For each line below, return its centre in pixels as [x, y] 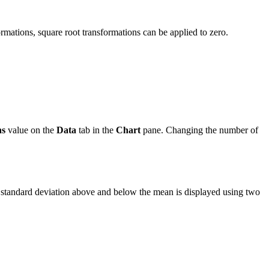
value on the [31, 130]
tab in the [96, 130]
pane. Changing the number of [199, 130]
